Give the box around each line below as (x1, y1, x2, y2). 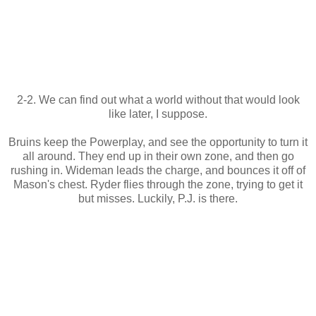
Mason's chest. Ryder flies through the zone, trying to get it (13, 178, 303, 190)
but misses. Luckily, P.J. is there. (78, 192, 238, 205)
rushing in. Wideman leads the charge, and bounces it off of (11, 164, 305, 176)
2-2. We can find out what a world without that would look (16, 93, 300, 106)
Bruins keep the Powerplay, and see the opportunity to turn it (8, 135, 308, 148)
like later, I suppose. (109, 107, 207, 120)
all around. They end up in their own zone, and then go (22, 150, 294, 162)
